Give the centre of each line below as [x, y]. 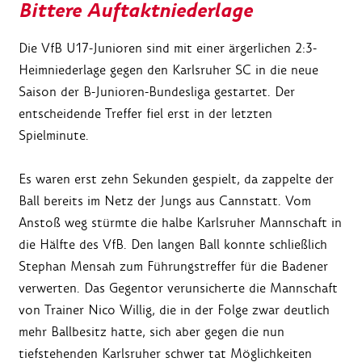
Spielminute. [54, 136]
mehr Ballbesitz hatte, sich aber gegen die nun [152, 332]
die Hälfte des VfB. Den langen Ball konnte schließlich [173, 245]
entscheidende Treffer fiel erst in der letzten [145, 114]
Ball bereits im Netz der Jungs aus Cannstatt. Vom [165, 201]
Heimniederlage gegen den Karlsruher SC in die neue [168, 70]
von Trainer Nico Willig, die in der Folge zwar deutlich [174, 310]
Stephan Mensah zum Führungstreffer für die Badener [173, 267]
